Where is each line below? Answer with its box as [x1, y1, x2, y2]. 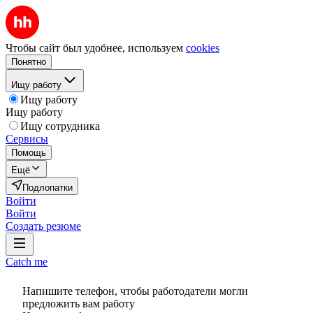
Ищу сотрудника [20, 120, 100, 132]
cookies [186, 42, 219, 54]
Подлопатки [22, 182, 73, 193]
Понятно [11, 57, 46, 67]
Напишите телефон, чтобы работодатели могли [22, 285, 248, 297]
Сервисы [6, 133, 48, 145]
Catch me [6, 256, 48, 268]
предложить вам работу [22, 298, 135, 310]
